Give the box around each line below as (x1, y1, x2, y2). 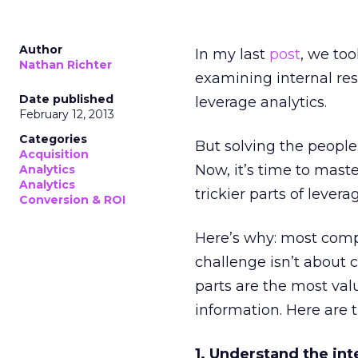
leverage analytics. (195, 93, 327, 111)
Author (19, 42, 62, 57)
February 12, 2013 (19, 107, 114, 121)
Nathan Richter (19, 58, 112, 72)
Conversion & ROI (19, 193, 125, 207)
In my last (195, 46, 269, 63)
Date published (19, 92, 113, 106)
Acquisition (19, 147, 89, 161)
